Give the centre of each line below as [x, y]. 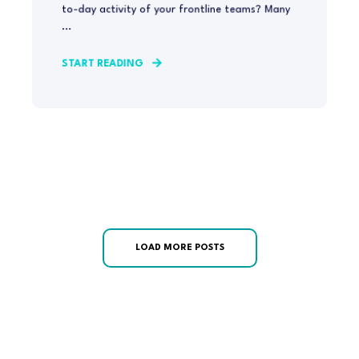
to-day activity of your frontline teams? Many [175, 10]
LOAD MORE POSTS [179, 248]
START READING [103, 64]
